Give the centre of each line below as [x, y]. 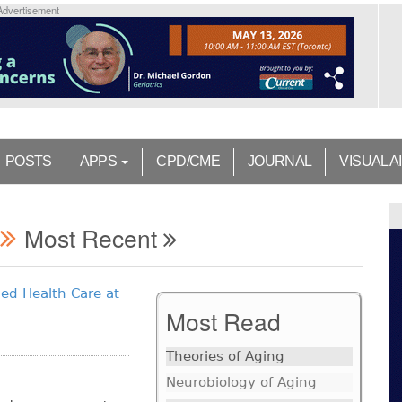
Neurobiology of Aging [241, 383]
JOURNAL [280, 162]
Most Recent [94, 238]
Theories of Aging [225, 357]
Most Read [223, 321]
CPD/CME [188, 162]
